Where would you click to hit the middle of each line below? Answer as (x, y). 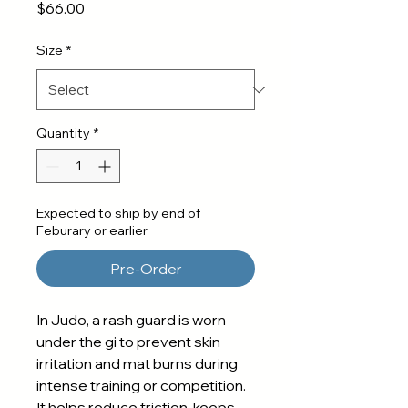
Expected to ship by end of (118, 213)
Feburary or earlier (92, 230)
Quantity (63, 133)
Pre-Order (146, 269)
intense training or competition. (141, 385)
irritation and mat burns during (137, 363)
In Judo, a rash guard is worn (131, 320)
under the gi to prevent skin (128, 342)
